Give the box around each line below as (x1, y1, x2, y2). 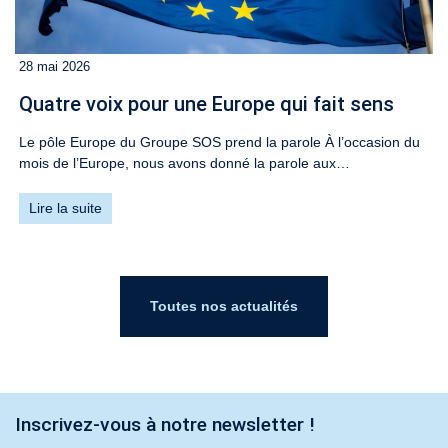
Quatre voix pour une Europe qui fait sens (19, 91, 399, 116)
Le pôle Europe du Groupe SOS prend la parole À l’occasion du (19, 133, 420, 150)
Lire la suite (29, 199, 102, 216)
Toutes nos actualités (150, 297, 298, 314)
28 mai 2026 (19, 59, 90, 74)
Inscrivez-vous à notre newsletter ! (15, 412, 315, 436)
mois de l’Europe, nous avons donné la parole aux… (19, 154, 350, 171)
